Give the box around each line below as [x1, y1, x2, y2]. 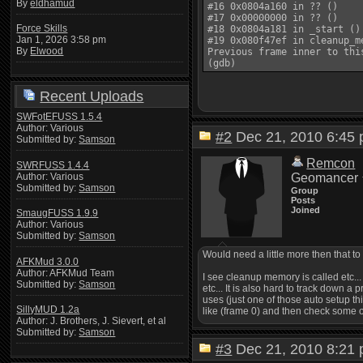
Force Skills [16, 23, 68, 35]
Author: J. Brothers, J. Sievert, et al [16, 315, 167, 327]
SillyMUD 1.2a [16, 304, 80, 316]
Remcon [306, 156, 356, 170]
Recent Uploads [40, 88, 144, 105]
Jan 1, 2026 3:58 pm [16, 34, 107, 46]
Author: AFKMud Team [16, 267, 115, 279]
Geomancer [291, 171, 359, 185]
